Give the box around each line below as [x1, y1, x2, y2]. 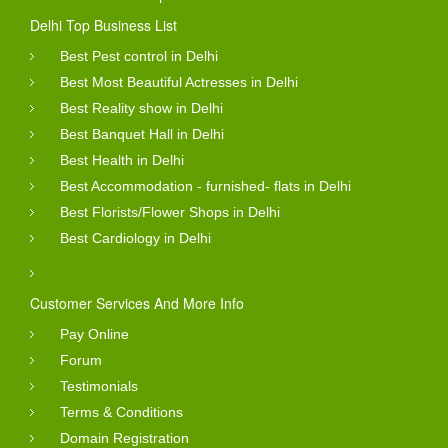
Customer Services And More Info [30, 292, 244, 313]
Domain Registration [60, 429, 189, 446]
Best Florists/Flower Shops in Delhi [60, 203, 280, 220]
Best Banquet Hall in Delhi [60, 125, 224, 142]
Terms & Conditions [60, 403, 183, 420]
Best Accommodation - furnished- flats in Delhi [60, 177, 351, 194]
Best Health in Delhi [60, 151, 184, 168]
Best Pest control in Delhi [60, 47, 218, 64]
